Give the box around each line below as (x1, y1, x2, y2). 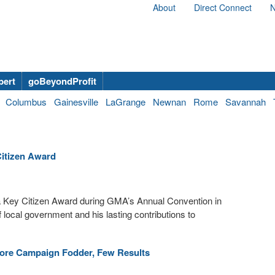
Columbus (6, 95, 47, 108)
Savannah (225, 95, 266, 108)
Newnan (153, 95, 186, 108)
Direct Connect (194, 1, 252, 14)
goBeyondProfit (28, 74, 96, 88)
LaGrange (106, 95, 145, 108)
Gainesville (54, 95, 98, 108)
